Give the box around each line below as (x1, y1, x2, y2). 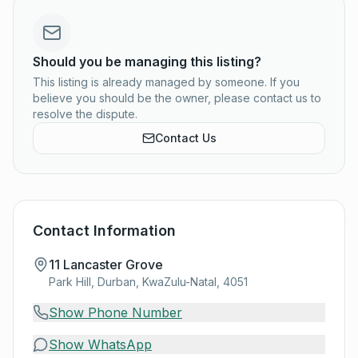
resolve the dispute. (33, 107, 137, 121)
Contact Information (33, 222, 176, 239)
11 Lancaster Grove (49, 257, 163, 272)
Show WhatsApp (49, 336, 152, 352)
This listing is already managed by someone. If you (33, 75, 300, 89)
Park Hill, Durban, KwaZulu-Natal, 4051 (49, 275, 248, 288)
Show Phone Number (49, 304, 182, 320)
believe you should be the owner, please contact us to (33, 91, 321, 105)
